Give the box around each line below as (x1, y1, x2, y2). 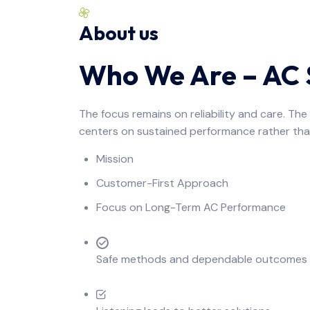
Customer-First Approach (96, 176, 228, 190)
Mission (96, 152, 134, 166)
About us (79, 21, 158, 45)
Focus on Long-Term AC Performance (96, 200, 286, 215)
